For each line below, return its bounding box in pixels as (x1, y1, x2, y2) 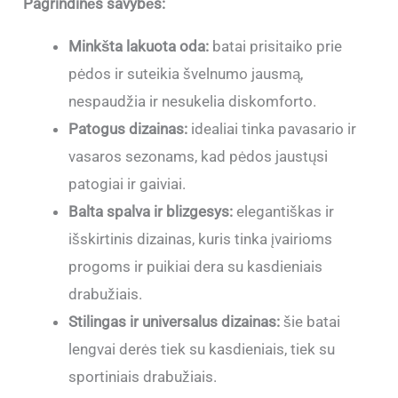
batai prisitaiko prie (209, 37, 343, 56)
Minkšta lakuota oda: (68, 37, 210, 56)
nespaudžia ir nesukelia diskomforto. (68, 92, 317, 111)
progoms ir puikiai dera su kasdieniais (68, 258, 323, 276)
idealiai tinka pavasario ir (187, 120, 357, 139)
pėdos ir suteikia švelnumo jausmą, (68, 65, 304, 84)
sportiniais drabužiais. (68, 368, 218, 386)
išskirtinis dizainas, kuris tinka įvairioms (68, 230, 333, 249)
